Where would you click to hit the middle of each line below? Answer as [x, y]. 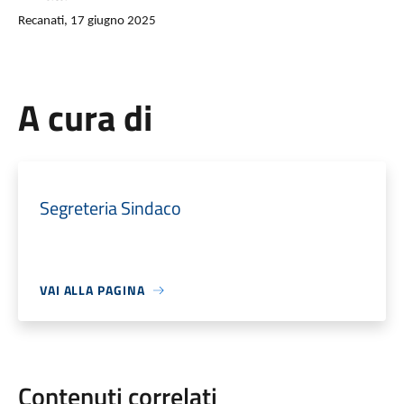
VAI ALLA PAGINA [92, 290]
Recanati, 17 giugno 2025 [87, 21]
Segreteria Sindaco [110, 208]
